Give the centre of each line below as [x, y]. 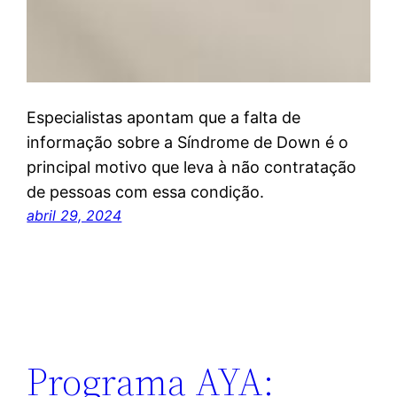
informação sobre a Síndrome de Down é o [188, 143]
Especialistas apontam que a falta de [164, 118]
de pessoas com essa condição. [146, 192]
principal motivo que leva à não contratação [192, 167]
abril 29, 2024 [74, 216]
